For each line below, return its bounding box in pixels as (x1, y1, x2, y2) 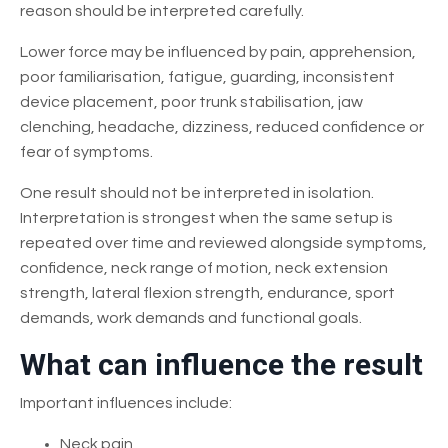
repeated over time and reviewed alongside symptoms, (20, 234, 427, 251)
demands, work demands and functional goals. (20, 309, 362, 326)
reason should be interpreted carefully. (20, 2, 304, 19)
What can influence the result (20, 346, 423, 382)
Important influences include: (20, 394, 232, 411)
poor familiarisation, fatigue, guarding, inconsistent (20, 68, 395, 85)
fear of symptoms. (20, 143, 153, 160)
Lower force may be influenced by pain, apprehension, (20, 43, 416, 60)
